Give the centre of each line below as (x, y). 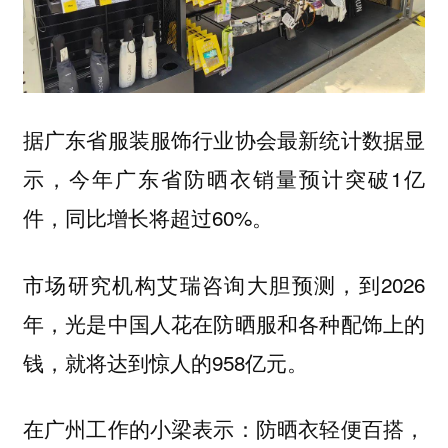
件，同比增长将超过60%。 (150, 217)
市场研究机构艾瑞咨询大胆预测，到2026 (224, 283)
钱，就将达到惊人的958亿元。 (168, 361)
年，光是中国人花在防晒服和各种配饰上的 (224, 322)
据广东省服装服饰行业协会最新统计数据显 (224, 139)
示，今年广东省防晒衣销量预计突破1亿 (224, 178)
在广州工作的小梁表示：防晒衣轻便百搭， (224, 428)
